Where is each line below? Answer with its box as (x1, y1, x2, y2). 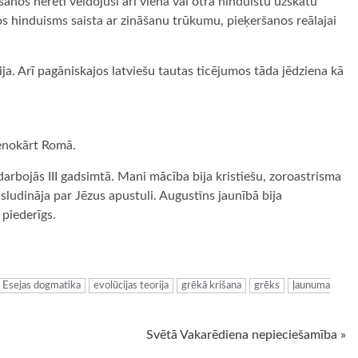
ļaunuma (292, 280, 330, 291)
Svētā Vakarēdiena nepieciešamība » (146, 328, 346, 341)
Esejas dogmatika (2, 280, 81, 291)
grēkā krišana (181, 280, 241, 291)
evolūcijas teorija (93, 280, 169, 291)
